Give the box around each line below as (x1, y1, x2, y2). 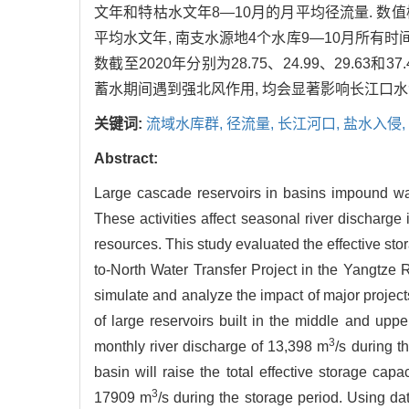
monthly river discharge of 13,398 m (94, 339, 330, 355)
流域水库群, (146, 116, 226, 132)
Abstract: (94, 151, 158, 167)
